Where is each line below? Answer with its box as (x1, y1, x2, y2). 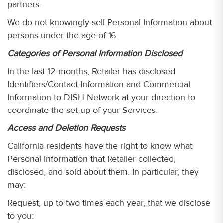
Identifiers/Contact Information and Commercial (7, 79, 190, 90)
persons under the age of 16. (7, 30, 118, 41)
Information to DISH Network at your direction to (7, 92, 195, 103)
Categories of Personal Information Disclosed (7, 48, 182, 59)
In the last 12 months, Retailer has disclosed (7, 66, 175, 77)
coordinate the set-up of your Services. (7, 105, 158, 115)
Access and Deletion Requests (7, 122, 125, 133)
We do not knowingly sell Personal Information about (7, 17, 212, 28)
